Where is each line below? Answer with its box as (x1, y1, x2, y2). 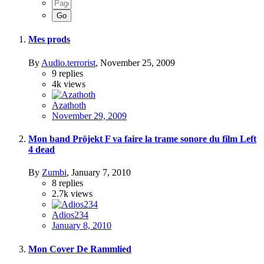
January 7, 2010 (71, 167, 131, 178)
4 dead (28, 144, 55, 155)
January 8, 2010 (52, 220, 111, 231)
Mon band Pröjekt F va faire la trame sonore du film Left (28, 134, 256, 144)
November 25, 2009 (100, 57, 175, 68)
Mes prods (28, 34, 70, 45)
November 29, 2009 (52, 110, 127, 121)
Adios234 (52, 210, 88, 220)
